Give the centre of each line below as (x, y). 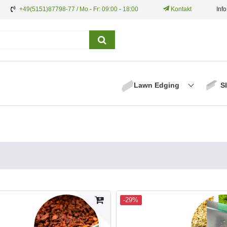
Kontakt (180, 9)
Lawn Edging (157, 85)
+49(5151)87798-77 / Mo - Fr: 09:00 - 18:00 (79, 9)
